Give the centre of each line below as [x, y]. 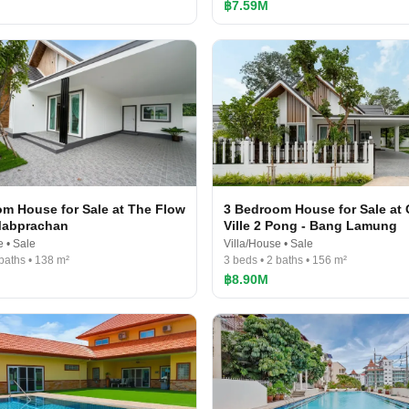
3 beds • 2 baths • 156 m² [285, 260]
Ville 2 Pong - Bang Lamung [310, 225]
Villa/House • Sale [268, 244]
